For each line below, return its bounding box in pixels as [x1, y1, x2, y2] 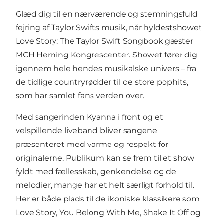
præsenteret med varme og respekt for [16, 139, 168, 149]
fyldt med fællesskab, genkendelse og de [16, 166, 176, 176]
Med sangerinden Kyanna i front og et [16, 112, 163, 122]
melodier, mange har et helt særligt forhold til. [16, 180, 194, 190]
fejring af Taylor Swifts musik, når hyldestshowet [16, 22, 202, 32]
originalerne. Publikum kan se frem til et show [16, 153, 194, 163]
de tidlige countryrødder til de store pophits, [16, 77, 188, 87]
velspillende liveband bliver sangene [16, 126, 157, 135]
